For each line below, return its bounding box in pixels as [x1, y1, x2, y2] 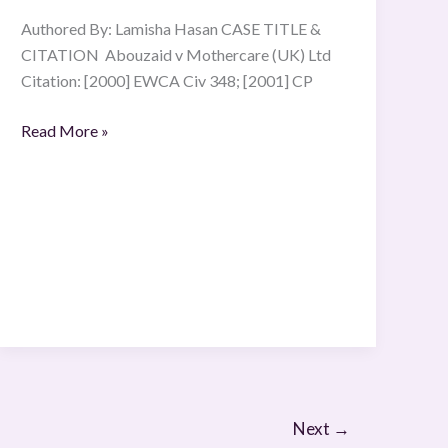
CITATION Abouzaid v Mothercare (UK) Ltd [21, 45, 335, 65]
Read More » [21, 121, 110, 141]
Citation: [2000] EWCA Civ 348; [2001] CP [21, 71, 314, 91]
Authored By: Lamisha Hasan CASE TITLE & [21, 19, 322, 39]
